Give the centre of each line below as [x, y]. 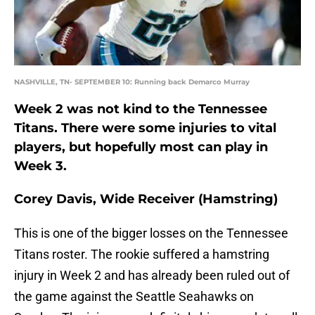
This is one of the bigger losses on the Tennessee [151, 233]
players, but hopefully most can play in [141, 147]
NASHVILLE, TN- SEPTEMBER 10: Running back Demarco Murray [132, 82]
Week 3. [40, 166]
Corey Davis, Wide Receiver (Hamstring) [146, 199]
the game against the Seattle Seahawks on [134, 297]
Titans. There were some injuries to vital [145, 128]
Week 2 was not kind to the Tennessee [141, 109]
